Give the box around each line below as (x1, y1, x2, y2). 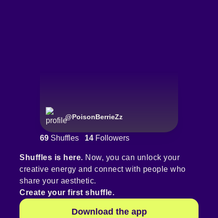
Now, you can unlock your (83, 153, 180, 162)
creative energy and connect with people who (19, 165, 186, 174)
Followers (93, 134, 129, 143)
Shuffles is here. (19, 153, 83, 162)
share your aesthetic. (19, 177, 96, 185)
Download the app (71, 207, 147, 217)
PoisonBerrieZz (72, 113, 123, 121)
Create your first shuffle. (19, 188, 114, 197)
